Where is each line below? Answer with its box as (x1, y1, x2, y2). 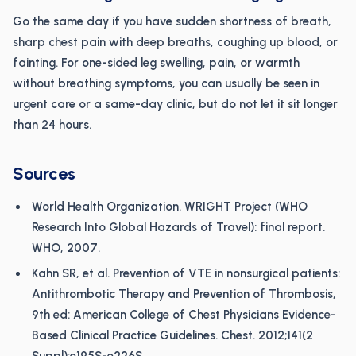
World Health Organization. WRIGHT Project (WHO (32, 199, 308, 214)
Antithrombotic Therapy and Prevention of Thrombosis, (32, 287, 336, 301)
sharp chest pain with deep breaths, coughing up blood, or (13, 35, 338, 49)
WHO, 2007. (32, 241, 100, 255)
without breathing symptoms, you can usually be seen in (13, 76, 319, 91)
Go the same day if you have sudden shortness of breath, (13, 14, 331, 29)
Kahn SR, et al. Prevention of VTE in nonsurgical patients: (32, 266, 340, 281)
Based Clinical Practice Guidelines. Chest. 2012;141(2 (32, 328, 313, 342)
